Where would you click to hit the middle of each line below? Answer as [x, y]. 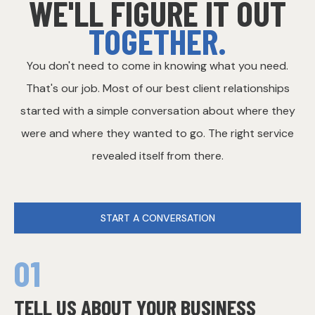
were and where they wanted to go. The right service [157, 134]
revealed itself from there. [157, 156]
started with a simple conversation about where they [157, 111]
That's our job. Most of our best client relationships [157, 89]
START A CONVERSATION [157, 218]
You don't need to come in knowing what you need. [157, 66]
